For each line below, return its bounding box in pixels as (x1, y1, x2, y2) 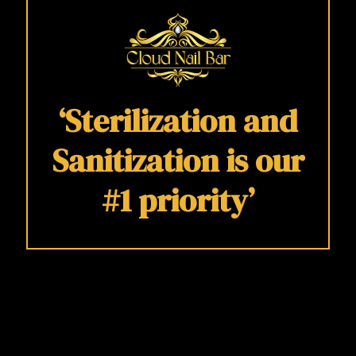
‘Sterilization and (58, 99, 298, 142)
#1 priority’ (102, 178, 254, 222)
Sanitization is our (52, 138, 304, 182)
